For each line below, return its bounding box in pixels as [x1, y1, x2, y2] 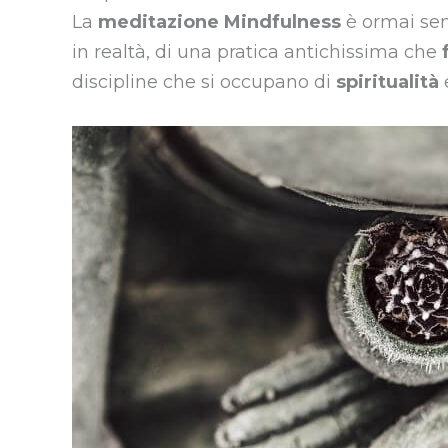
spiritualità [336, 71, 439, 93]
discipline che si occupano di [72, 71, 336, 93]
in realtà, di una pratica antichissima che [72, 41, 442, 63]
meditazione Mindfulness [98, 11, 341, 33]
